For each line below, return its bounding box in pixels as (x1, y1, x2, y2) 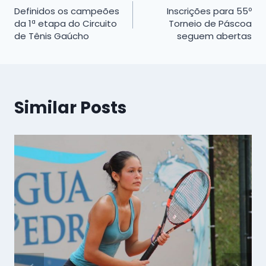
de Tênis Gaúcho (14, 29, 89, 42)
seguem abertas (177, 29, 252, 42)
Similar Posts (14, 96, 126, 119)
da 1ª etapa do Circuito (14, 17, 117, 30)
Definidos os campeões (14, 4, 119, 17)
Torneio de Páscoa (169, 17, 252, 30)
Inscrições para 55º (167, 4, 252, 17)
